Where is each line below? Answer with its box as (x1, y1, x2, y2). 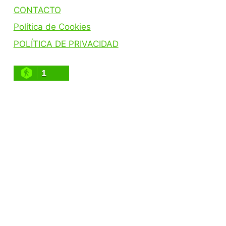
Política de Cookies (13, 22, 91, 32)
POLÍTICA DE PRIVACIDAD (13, 38, 119, 49)
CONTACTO (13, 5, 61, 15)
